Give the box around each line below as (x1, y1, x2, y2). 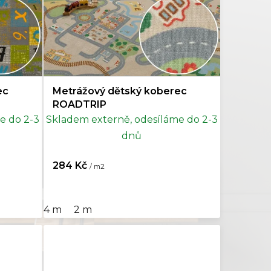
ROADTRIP (52, 99, 106, 111)
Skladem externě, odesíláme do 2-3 (45, 114, 218, 126)
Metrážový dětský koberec (52, 85, 187, 97)
